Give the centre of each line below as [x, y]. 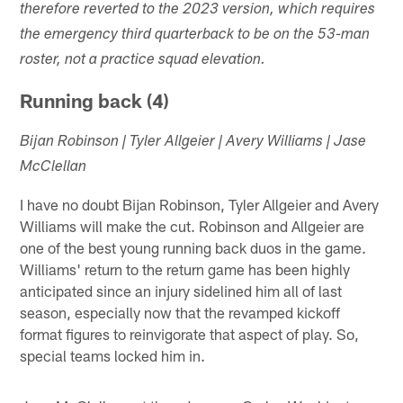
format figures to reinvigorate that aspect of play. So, [190, 334]
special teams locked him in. [113, 356]
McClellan [54, 168]
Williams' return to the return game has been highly [185, 269]
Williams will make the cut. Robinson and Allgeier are [193, 226]
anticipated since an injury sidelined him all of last [181, 291]
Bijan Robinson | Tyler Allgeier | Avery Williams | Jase [193, 143]
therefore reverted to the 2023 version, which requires [198, 11]
